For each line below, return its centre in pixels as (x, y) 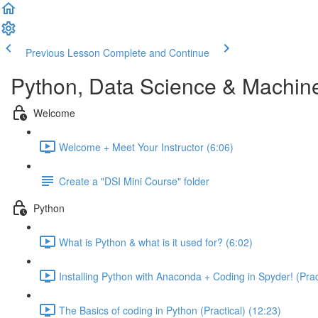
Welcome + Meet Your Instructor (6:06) (146, 147)
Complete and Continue (156, 53)
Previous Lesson (63, 53)
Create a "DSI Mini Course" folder (134, 181)
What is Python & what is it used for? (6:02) (156, 242)
